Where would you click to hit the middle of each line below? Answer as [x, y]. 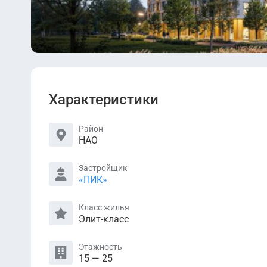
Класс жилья [104, 207]
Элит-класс [104, 219]
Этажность [100, 246]
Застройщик [103, 168]
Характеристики [104, 100]
